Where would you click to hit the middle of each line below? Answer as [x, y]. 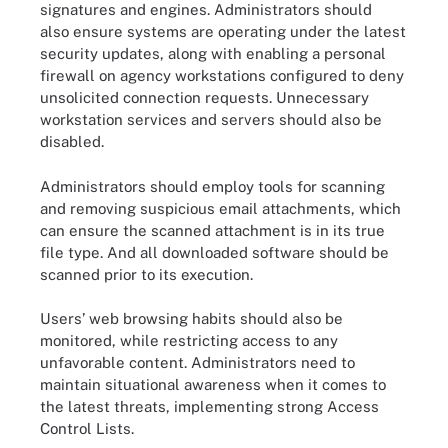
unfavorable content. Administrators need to [197, 362]
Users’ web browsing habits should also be [191, 318]
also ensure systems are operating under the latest [223, 31]
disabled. [76, 141]
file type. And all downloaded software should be [214, 252]
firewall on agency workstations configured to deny [222, 75]
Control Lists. [89, 428]
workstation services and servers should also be [211, 119]
